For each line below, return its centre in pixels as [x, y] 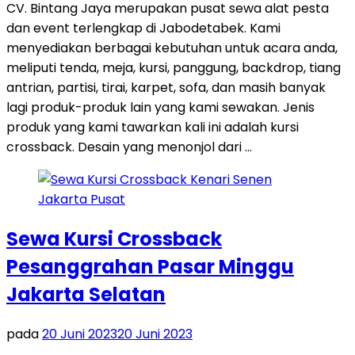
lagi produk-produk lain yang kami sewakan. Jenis [160, 107]
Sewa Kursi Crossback [114, 239]
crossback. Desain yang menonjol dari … [129, 147]
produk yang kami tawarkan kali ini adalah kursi [153, 127]
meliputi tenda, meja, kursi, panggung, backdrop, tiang [174, 67]
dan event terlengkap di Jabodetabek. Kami [143, 28]
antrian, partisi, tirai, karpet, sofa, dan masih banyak [166, 87]
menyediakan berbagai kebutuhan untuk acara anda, [172, 48]
